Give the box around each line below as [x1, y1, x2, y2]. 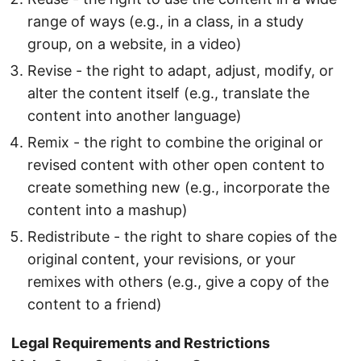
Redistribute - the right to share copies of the [27, 228, 337, 245]
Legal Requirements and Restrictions [11, 334, 270, 351]
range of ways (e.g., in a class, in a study [27, 13, 304, 30]
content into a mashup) [27, 201, 188, 218]
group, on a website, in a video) [27, 35, 242, 52]
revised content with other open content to [27, 156, 325, 173]
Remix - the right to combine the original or [27, 134, 323, 151]
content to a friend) [27, 296, 162, 313]
